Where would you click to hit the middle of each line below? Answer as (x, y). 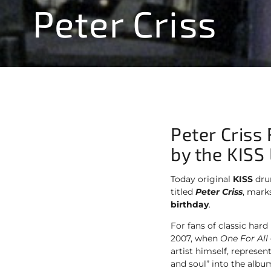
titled (183, 192)
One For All (244, 239)
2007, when (195, 239)
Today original (202, 179)
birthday (190, 205)
